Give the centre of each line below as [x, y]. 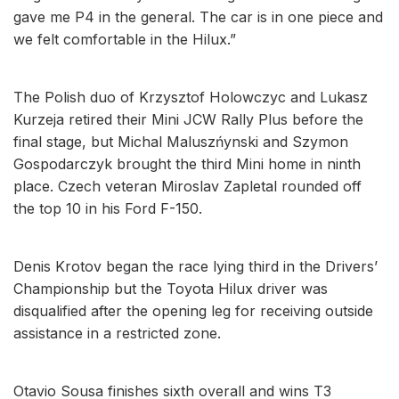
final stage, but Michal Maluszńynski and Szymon [181, 141]
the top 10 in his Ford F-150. [108, 208]
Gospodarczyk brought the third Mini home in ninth [187, 163]
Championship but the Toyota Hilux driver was [171, 288]
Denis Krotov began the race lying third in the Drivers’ [195, 266]
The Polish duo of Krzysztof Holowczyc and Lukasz [191, 97]
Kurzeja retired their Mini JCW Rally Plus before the [188, 119]
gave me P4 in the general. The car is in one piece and [198, 16]
